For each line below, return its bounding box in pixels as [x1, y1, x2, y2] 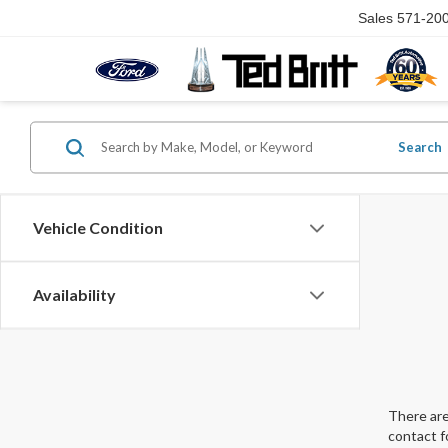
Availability [33, 285, 116, 305]
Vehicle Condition [33, 218, 163, 238]
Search [397, 139, 442, 156]
